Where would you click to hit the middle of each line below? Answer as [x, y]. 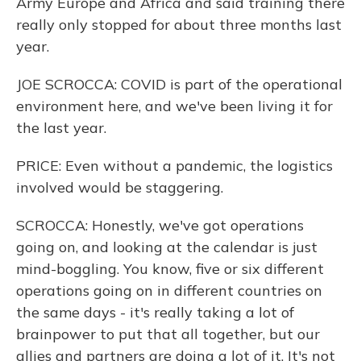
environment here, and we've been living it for [174, 106]
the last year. [61, 128]
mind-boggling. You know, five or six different [170, 269]
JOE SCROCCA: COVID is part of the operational [179, 84]
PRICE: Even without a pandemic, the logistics [174, 166]
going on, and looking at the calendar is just [167, 247]
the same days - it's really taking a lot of [155, 312]
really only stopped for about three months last [179, 25]
